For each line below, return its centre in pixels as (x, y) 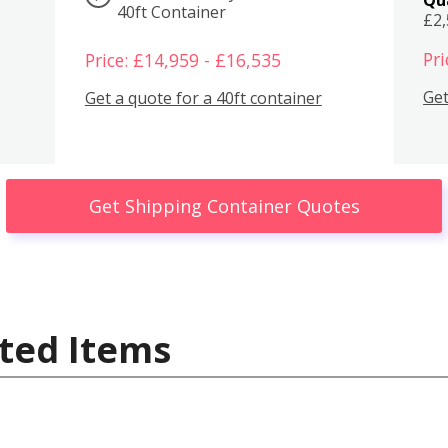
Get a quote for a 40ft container (203, 98)
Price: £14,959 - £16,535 (182, 59)
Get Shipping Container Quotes (224, 205)
